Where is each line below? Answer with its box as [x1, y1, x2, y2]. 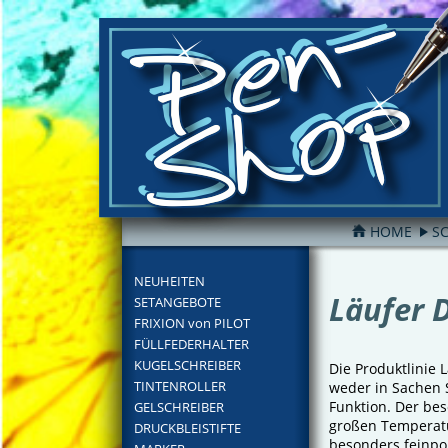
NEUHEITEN [134, 272, 205, 290]
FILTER [200, 266, 265, 285]
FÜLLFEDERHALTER [134, 335, 249, 353]
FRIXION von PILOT [134, 314, 250, 332]
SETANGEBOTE [134, 293, 221, 311]
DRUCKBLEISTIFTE [134, 419, 241, 437]
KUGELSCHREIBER [134, 356, 241, 374]
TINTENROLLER [134, 377, 226, 395]
